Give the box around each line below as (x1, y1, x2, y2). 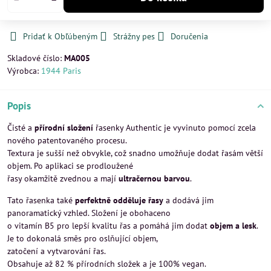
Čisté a (7, 122, 34, 133)
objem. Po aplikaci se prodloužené (7, 160, 133, 171)
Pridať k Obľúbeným (23, 31, 97, 42)
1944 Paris (41, 65, 81, 76)
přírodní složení (34, 122, 93, 133)
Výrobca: (7, 65, 41, 76)
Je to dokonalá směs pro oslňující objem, (7, 233, 158, 244)
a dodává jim (163, 195, 214, 206)
